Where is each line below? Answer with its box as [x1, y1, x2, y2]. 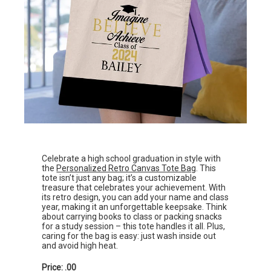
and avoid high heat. [42, 241, 120, 251]
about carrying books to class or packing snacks [42, 212, 223, 222]
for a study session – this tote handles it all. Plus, [42, 221, 226, 232]
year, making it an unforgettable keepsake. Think [42, 202, 227, 212]
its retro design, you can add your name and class [42, 192, 229, 203]
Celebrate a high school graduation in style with [42, 154, 221, 164]
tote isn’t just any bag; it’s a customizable [42, 173, 197, 183]
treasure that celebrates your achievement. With [42, 183, 226, 193]
